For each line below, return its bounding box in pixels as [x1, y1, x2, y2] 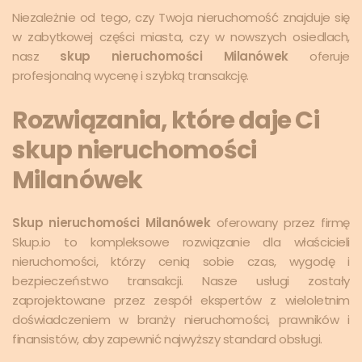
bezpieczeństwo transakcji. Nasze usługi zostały [12, 271, 350, 289]
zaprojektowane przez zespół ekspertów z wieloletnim [12, 291, 350, 309]
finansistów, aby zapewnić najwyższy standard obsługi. [12, 330, 322, 347]
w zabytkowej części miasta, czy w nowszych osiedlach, [12, 27, 350, 45]
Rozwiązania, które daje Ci [12, 103, 319, 137]
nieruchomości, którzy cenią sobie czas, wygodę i [12, 252, 350, 270]
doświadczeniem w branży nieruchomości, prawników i [12, 310, 350, 328]
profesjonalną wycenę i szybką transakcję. [12, 66, 249, 84]
